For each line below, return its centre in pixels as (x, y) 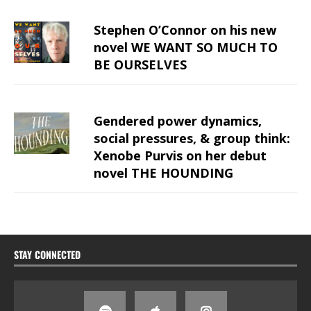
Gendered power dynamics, (178, 121)
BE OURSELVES (140, 65)
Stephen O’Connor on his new (185, 30)
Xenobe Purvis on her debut (180, 156)
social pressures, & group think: (192, 138)
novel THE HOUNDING (163, 173)
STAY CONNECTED (47, 255)
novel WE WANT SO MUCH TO (186, 48)
